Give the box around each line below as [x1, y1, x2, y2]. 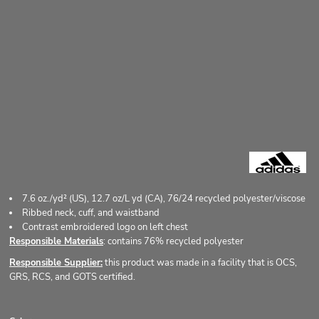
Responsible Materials [9, 234, 103, 248]
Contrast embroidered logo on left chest [22, 220, 188, 234]
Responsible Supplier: [9, 256, 103, 269]
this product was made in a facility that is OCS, [103, 256, 297, 269]
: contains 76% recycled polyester [103, 234, 244, 248]
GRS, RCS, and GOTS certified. [9, 270, 135, 283]
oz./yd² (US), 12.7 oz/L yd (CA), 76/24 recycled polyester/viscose [38, 192, 305, 205]
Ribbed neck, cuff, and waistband [22, 206, 159, 219]
